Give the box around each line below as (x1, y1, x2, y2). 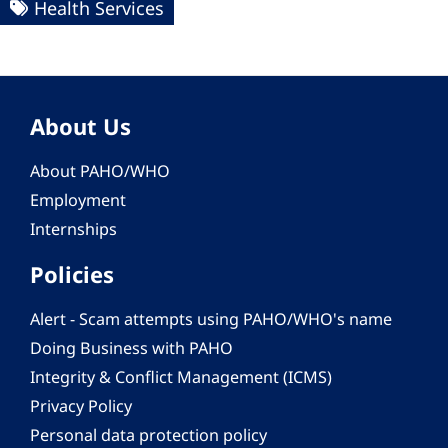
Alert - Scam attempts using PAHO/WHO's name (30, 308, 392, 331)
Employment (30, 189, 126, 212)
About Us (30, 111, 131, 142)
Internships (30, 218, 117, 241)
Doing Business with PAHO (30, 337, 233, 360)
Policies (30, 259, 114, 290)
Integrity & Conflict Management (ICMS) (30, 366, 332, 389)
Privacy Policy (30, 395, 132, 418)
